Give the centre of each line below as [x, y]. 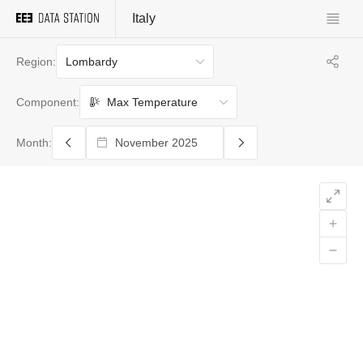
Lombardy [92, 61]
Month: [34, 143]
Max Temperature [152, 102]
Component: [48, 102]
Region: [36, 62]
